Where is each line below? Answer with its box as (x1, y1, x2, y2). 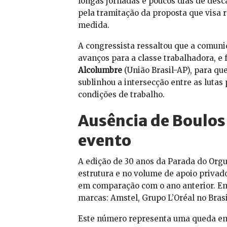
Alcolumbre (78, 65, 122, 75)
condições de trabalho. (78, 90, 165, 100)
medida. (78, 20, 109, 30)
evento (78, 131, 131, 150)
